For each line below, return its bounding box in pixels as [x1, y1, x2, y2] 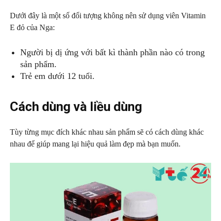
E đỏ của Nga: [10, 23, 55, 32]
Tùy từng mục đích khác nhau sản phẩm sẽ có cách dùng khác [10, 128, 204, 136]
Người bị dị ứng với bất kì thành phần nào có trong [20, 47, 205, 57]
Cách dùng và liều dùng [10, 99, 142, 114]
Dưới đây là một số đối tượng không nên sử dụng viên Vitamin [10, 11, 206, 20]
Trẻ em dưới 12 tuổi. [20, 71, 95, 81]
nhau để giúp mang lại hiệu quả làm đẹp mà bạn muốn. [10, 140, 181, 148]
